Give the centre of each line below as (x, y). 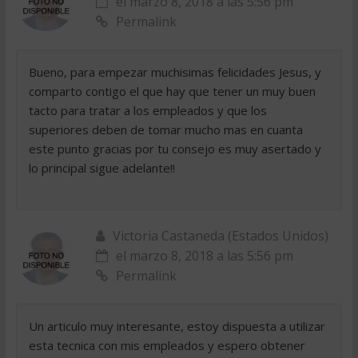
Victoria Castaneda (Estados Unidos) (220, 236)
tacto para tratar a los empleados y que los (147, 110)
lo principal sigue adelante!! (101, 168)
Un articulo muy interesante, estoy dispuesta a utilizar (177, 326)
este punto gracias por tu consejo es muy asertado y (175, 149)
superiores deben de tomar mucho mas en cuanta (165, 129)
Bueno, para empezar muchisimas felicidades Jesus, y (175, 72)
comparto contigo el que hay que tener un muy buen (172, 91)
